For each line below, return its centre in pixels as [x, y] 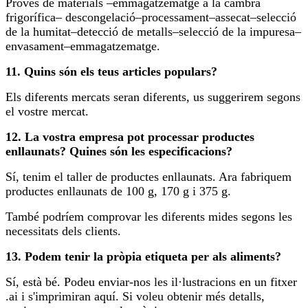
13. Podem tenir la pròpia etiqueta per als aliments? [143, 256]
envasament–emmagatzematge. [83, 46]
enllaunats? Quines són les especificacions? [119, 151]
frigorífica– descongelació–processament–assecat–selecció [151, 17]
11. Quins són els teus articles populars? [111, 71]
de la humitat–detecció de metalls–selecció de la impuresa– [153, 31]
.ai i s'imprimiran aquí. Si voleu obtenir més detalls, [135, 296]
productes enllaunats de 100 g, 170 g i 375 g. [118, 191]
